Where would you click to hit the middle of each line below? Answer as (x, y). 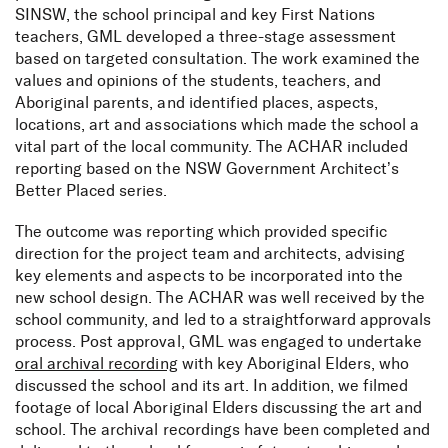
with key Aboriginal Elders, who (293, 364)
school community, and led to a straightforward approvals (223, 320)
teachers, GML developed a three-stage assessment (206, 37)
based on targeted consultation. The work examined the (218, 59)
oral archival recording (96, 364)
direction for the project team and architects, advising (210, 254)
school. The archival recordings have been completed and (223, 430)
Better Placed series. (91, 191)
